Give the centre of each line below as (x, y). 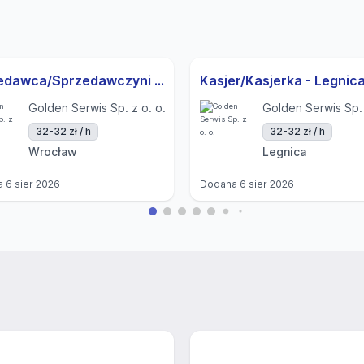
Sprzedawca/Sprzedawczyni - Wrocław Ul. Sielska (159, 80)
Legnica (284, 152)
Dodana (220, 184)
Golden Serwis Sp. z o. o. (97, 108)
